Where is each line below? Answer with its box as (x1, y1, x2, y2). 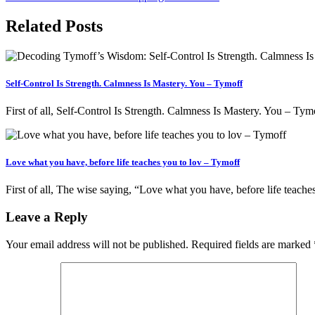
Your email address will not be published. (6, 238, 188, 250)
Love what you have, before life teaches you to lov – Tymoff (6, 157, 240, 168)
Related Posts (6, 16, 103, 35)
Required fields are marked (191, 238, 314, 250)
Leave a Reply (6, 209, 88, 224)
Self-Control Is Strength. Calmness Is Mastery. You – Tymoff (6, 77, 243, 89)
